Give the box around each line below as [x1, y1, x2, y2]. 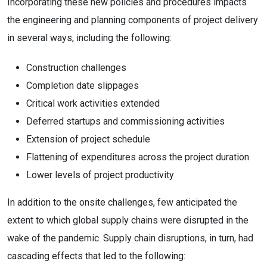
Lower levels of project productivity [26, 169, 174, 181]
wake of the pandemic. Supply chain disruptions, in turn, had [7, 232, 253, 244]
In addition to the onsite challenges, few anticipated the [7, 197, 237, 208]
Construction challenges [26, 62, 126, 73]
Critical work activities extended [26, 98, 160, 109]
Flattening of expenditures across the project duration [26, 151, 249, 163]
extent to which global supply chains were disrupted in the [7, 215, 249, 226]
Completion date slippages [26, 80, 139, 91]
